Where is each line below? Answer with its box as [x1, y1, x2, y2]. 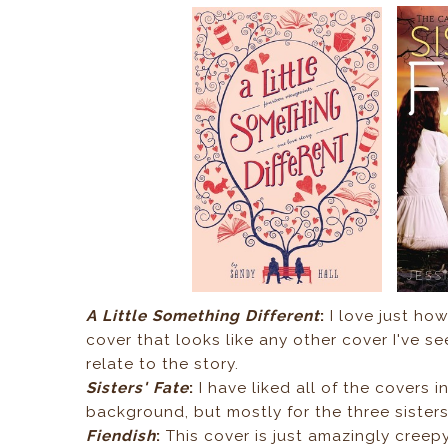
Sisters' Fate [86, 378, 190, 397]
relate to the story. [86, 354, 240, 373]
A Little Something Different [86, 306, 321, 325]
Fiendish [86, 426, 157, 445]
